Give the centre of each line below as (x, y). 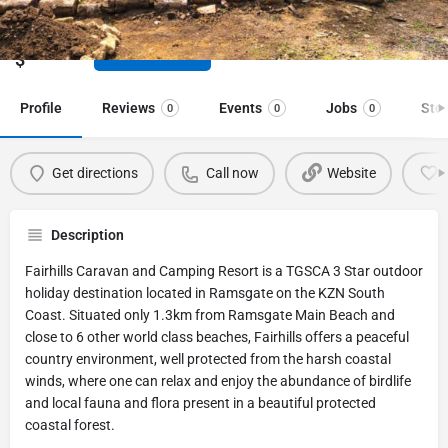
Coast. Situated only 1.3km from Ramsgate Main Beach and (210, 314)
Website (351, 173)
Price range (47, 37)
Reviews (128, 107)
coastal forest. (70, 424)
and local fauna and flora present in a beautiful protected (200, 402)
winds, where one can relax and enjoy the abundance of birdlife (218, 380)
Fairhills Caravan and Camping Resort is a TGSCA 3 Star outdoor (224, 270)
